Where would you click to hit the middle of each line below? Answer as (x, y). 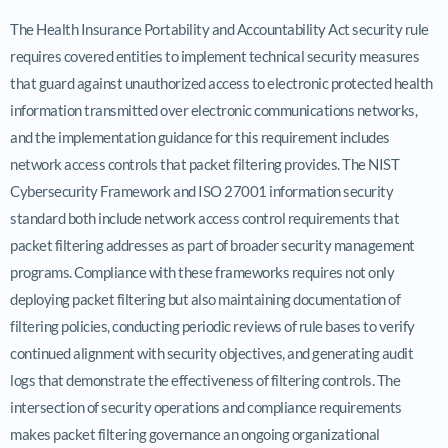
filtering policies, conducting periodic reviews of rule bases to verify (212, 325)
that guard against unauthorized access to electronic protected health (221, 82)
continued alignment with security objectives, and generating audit (211, 352)
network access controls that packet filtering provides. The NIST (204, 163)
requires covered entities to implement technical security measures (214, 55)
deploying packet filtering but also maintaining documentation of (205, 298)
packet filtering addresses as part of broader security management (212, 244)
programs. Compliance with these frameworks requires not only (202, 271)
